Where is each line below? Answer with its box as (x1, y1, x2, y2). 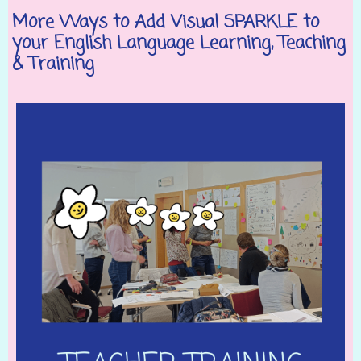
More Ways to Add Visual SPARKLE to (12, 8, 319, 36)
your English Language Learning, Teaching (12, 29, 346, 57)
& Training (12, 50, 94, 78)
